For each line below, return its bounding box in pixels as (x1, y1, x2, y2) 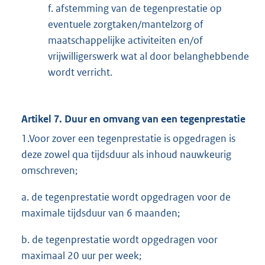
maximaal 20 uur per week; (21, 249, 141, 263)
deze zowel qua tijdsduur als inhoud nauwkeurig (21, 148, 231, 161)
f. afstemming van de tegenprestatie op (48, 2, 222, 15)
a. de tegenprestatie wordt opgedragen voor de (21, 190, 231, 204)
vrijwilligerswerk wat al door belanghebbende (48, 50, 249, 63)
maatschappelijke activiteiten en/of (48, 34, 203, 47)
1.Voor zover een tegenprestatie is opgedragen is (21, 132, 235, 146)
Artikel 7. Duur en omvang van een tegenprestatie (21, 112, 245, 126)
